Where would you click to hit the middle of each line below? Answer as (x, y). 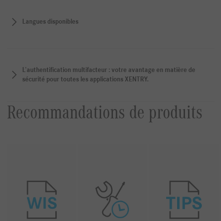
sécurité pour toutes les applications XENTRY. (85, 79)
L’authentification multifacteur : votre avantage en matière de (109, 70)
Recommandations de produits (105, 112)
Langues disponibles (50, 22)
